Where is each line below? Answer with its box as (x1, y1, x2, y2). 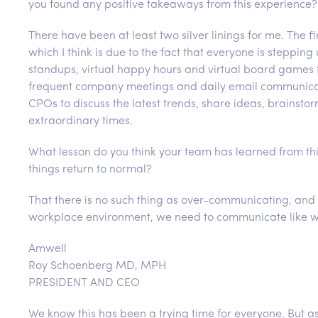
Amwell (28, 243, 67, 256)
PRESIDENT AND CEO (28, 278, 140, 290)
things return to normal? (28, 164, 152, 176)
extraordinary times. (28, 116, 133, 128)
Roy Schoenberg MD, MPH (28, 261, 166, 273)
